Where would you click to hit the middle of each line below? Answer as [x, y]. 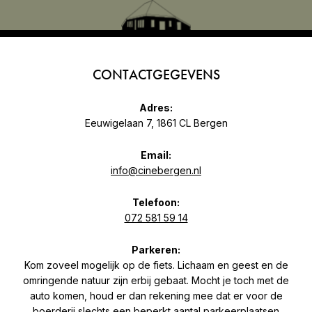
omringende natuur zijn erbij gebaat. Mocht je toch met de [156, 280]
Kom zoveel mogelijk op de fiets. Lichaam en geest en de [156, 265]
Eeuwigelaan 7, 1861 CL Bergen [156, 123]
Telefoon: [156, 202]
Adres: [156, 107]
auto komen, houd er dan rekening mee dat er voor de [156, 295]
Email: [156, 155]
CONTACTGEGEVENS [156, 74]
